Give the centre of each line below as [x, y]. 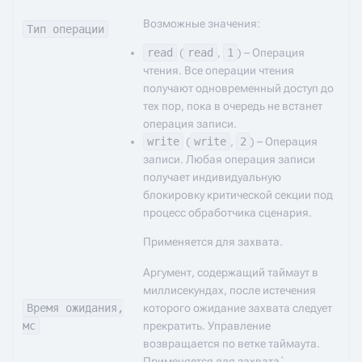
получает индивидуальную [212, 177]
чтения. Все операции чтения [219, 70]
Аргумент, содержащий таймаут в [231, 272]
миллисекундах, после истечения [229, 290]
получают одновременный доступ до [238, 88]
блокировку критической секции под [238, 195]
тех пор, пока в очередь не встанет [233, 106]
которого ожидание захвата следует [238, 308]
